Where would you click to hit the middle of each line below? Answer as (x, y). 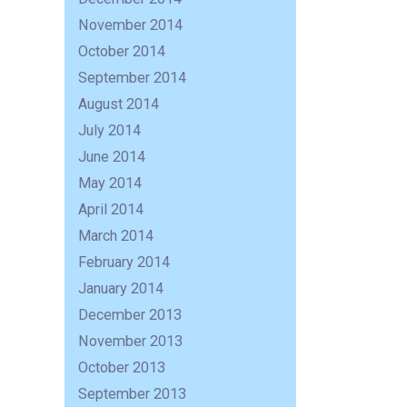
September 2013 (133, 394)
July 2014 (110, 131)
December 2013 (130, 315)
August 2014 (119, 104)
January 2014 (121, 289)
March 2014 (116, 236)
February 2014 (124, 263)
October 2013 (122, 368)
